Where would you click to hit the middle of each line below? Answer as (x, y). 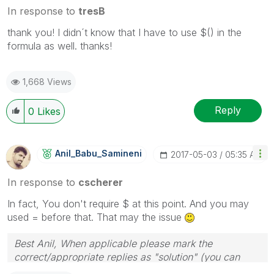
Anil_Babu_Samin (92, 153)
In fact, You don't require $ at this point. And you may (128, 203)
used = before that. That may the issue (96, 217)
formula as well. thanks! (60, 46)
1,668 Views (47, 81)
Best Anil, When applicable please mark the (113, 243)
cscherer (101, 182)
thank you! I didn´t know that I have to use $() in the (124, 32)
